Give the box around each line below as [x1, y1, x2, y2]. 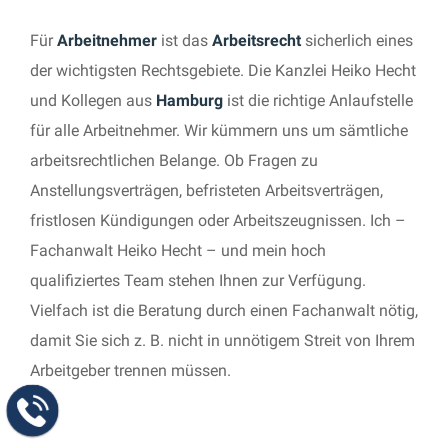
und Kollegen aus [30, 91, 156, 110]
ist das [157, 31, 212, 50]
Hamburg [156, 91, 223, 110]
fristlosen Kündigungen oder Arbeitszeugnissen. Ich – [30, 211, 406, 230]
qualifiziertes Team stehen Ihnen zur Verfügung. [30, 271, 366, 290]
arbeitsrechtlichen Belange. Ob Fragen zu [30, 151, 318, 170]
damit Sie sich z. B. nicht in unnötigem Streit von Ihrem [30, 331, 415, 350]
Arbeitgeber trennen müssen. [30, 361, 231, 380]
